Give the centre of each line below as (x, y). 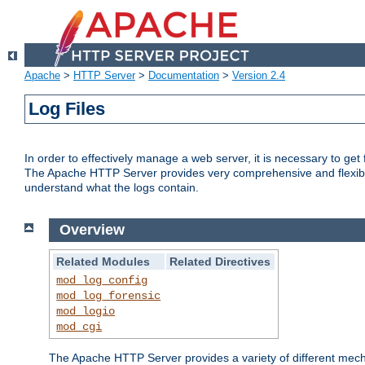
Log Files (67, 109)
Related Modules (103, 261)
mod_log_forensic (109, 295)
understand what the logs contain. (112, 188)
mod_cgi (79, 326)
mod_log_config (102, 280)
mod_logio (86, 311)
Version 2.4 (259, 76)
